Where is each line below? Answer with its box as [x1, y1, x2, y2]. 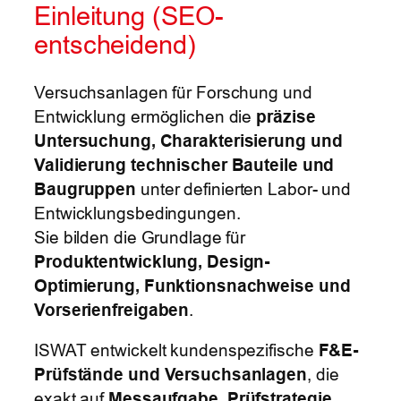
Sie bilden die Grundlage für [34, 226, 246, 247]
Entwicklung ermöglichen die [34, 106, 257, 126]
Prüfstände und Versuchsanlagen [34, 364, 307, 385]
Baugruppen [34, 178, 137, 199]
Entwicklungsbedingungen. [34, 202, 241, 223]
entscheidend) [34, 30, 196, 60]
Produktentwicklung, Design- [34, 251, 270, 271]
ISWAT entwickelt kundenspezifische [34, 340, 319, 361]
